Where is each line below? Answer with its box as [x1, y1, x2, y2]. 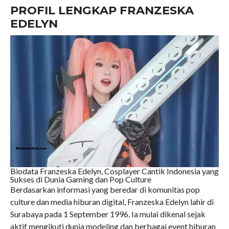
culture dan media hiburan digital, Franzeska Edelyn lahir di [10, 197, 214, 207]
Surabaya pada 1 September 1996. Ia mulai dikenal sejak [10, 209, 205, 219]
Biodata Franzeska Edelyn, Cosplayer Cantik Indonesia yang [10, 166, 219, 176]
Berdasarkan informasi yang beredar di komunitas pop [10, 185, 200, 195]
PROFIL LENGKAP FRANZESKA [10, 3, 194, 18]
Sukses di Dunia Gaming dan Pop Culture [10, 174, 151, 185]
